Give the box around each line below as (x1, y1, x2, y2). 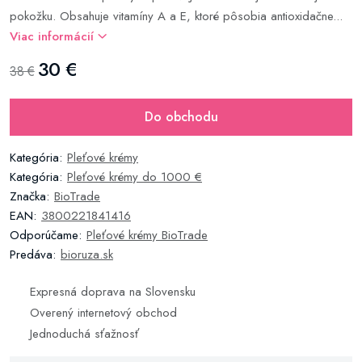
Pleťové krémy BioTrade (86, 226, 208, 244)
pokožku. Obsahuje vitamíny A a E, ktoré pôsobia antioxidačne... (10, 7, 343, 25)
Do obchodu (144, 107, 218, 126)
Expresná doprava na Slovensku (30, 283, 196, 301)
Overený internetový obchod (30, 304, 177, 322)
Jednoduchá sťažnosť (30, 325, 139, 343)
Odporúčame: (10, 226, 82, 244)
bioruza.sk (61, 246, 113, 263)
